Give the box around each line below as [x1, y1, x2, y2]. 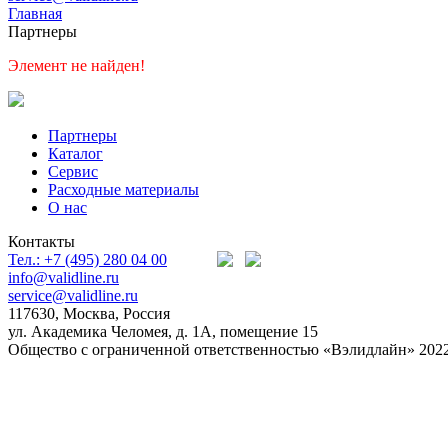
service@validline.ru [8, 287, 138, 304]
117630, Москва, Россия [8, 305, 170, 322]
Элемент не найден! [8, 57, 145, 74]
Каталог [48, 145, 103, 162]
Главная [8, 5, 62, 22]
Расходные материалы [48, 181, 199, 198]
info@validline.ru [8, 269, 119, 286]
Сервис [48, 163, 98, 180]
